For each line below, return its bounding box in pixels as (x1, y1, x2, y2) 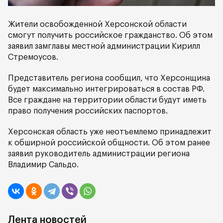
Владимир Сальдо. (8, 160, 79, 169)
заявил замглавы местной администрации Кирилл (8, 42, 200, 50)
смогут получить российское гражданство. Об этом (8, 31, 213, 39)
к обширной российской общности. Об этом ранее (8, 138, 210, 147)
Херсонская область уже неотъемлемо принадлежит (8, 127, 212, 136)
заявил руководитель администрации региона (8, 149, 190, 158)
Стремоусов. (8, 53, 58, 61)
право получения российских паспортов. (8, 107, 168, 115)
